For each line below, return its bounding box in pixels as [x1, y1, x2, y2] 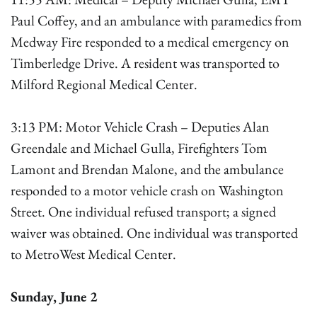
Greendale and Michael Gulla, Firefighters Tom [11, 139, 267, 157]
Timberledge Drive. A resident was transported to [11, 54, 279, 72]
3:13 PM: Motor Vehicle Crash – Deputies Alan [11, 117, 270, 136]
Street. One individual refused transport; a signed [11, 202, 276, 221]
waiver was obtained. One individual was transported [11, 224, 298, 242]
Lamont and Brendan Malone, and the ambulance [11, 160, 284, 178]
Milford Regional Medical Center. [11, 75, 197, 93]
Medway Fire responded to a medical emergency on [11, 33, 289, 51]
